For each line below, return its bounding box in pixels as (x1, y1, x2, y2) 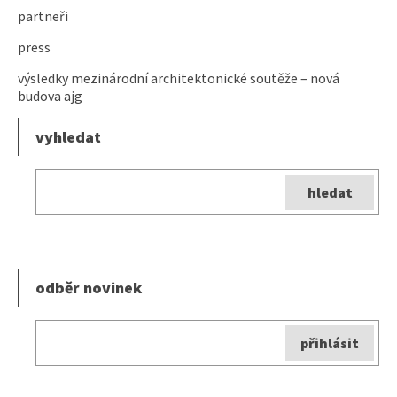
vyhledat (35, 126, 101, 147)
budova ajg (18, 86, 82, 105)
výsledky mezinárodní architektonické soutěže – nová (18, 68, 339, 87)
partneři (18, 6, 68, 25)
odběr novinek (35, 276, 142, 298)
